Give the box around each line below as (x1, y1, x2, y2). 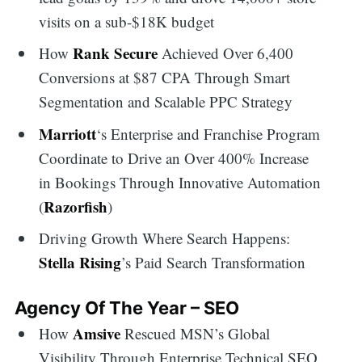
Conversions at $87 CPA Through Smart (39, 67, 291, 88)
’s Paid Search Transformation (121, 252, 306, 273)
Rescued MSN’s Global (120, 323, 271, 344)
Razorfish (44, 195, 108, 217)
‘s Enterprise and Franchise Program (96, 123, 321, 144)
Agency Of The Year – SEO (14, 297, 239, 318)
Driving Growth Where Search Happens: (39, 228, 291, 249)
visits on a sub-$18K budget (39, 11, 215, 32)
